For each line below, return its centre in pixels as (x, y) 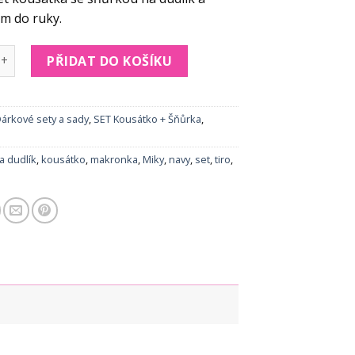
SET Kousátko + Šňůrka (148, 118)
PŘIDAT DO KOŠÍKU (110, 61)
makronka (115, 159)
